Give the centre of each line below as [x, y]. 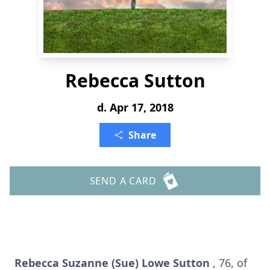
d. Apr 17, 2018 [135, 107]
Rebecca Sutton [135, 80]
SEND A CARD [123, 181]
